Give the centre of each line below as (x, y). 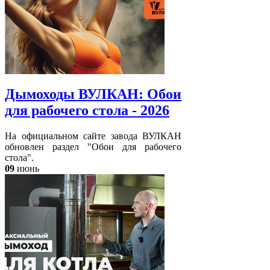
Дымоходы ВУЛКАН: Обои (93, 94)
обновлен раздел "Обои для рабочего (93, 146)
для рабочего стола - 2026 (87, 110)
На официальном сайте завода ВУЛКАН (93, 136)
